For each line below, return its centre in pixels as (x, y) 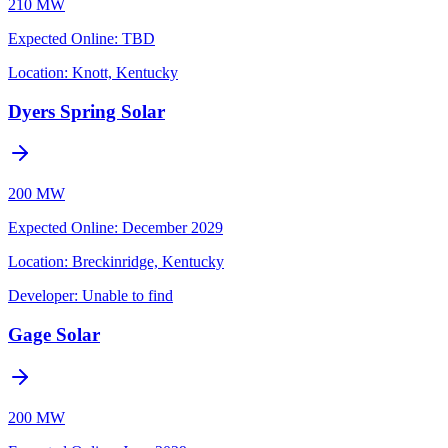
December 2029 (172, 228)
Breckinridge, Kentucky (148, 262)
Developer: (43, 296)
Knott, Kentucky (125, 72)
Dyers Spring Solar (86, 111)
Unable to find (127, 296)
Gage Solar (54, 335)
